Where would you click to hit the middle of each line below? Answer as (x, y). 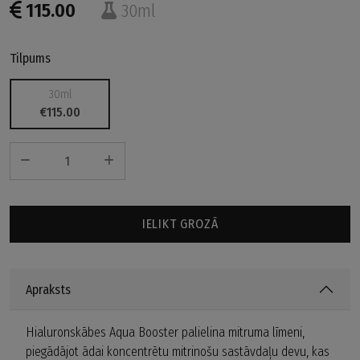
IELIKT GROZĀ (180, 224)
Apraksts (48, 289)
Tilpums (30, 58)
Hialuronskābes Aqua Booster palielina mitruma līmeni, (165, 332)
